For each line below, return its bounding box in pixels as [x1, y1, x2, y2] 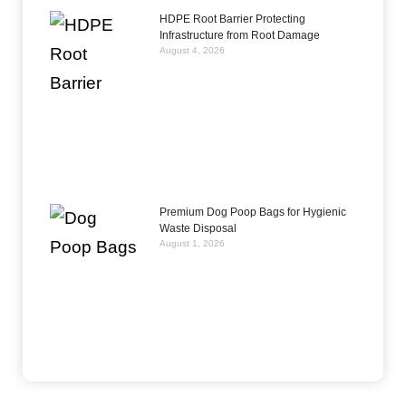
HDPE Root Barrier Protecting [159, 12, 306, 25]
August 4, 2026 [159, 44, 226, 55]
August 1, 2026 [159, 238, 226, 249]
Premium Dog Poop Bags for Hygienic [159, 206, 347, 219]
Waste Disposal [159, 222, 240, 236]
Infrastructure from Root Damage [159, 28, 321, 42]
